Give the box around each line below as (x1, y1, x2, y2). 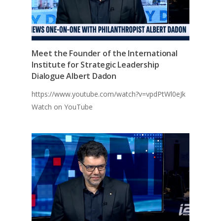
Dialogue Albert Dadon (32, 71, 116, 82)
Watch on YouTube (32, 102, 93, 112)
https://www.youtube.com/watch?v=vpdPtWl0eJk (32, 89, 186, 99)
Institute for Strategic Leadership (32, 59, 159, 71)
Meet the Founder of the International (32, 48, 178, 59)
